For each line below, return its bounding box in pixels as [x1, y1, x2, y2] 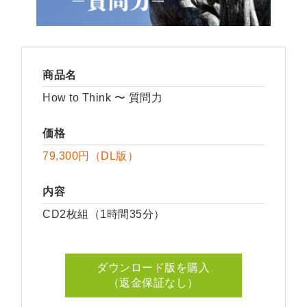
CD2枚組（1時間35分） [42, 208, 165, 220]
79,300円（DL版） [42, 149, 139, 162]
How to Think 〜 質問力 [42, 91, 163, 103]
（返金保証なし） [108, 276, 199, 288]
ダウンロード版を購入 [97, 261, 210, 273]
